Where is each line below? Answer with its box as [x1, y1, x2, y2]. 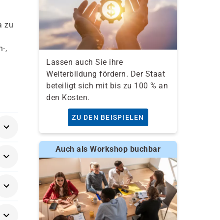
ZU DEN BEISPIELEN [72, 113, 144, 121]
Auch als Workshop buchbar [55, 144, 161, 154]
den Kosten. [46, 92, 90, 102]
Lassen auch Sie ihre [46, 57, 123, 67]
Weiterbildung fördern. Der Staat [46, 69, 165, 79]
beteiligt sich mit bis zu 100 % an [46, 81, 168, 90]
